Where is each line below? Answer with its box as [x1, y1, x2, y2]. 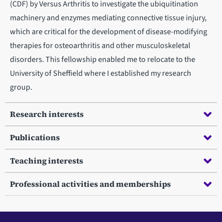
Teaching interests [10, 155, 83, 166]
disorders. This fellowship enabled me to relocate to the [10, 54, 195, 65]
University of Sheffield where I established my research [10, 68, 191, 79]
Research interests [10, 109, 84, 120]
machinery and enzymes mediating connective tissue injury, [10, 12, 207, 24]
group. [10, 82, 32, 93]
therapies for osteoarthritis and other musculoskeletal [10, 40, 190, 52]
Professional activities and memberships [10, 178, 171, 190]
